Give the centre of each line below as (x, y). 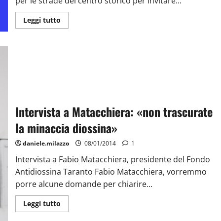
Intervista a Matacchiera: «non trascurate (114, 111)
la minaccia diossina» (66, 128)
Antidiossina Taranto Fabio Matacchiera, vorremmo (111, 171)
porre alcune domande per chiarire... (84, 184)
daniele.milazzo (46, 143)
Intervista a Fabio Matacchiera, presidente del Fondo (112, 159)
